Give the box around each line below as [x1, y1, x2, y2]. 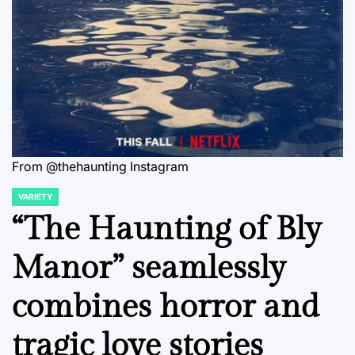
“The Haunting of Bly [12, 209, 322, 249]
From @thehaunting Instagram [12, 158, 189, 174]
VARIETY [18, 191, 52, 201]
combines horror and [12, 287, 319, 326]
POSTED [11, 196, 44, 206]
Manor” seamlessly [12, 248, 286, 288]
